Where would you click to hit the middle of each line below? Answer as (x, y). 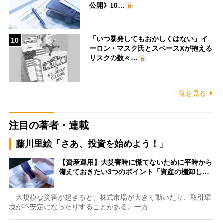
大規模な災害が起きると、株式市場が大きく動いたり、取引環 (110, 197)
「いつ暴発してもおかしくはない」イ (149, 39)
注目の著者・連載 (49, 125)
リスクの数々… (114, 58)
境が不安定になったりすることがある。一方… (82, 206)
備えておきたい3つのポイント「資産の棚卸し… (134, 171)
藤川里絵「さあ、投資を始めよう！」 (92, 144)
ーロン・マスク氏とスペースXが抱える (151, 49)
